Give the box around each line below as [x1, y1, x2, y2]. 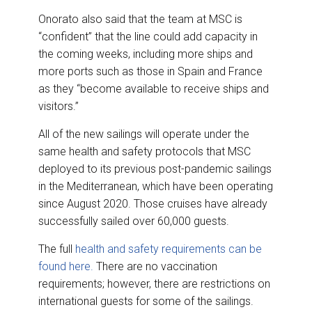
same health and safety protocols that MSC [38, 144, 251, 158]
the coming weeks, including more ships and [38, 47, 253, 61]
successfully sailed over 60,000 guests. [38, 214, 229, 228]
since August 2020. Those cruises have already [38, 196, 267, 210]
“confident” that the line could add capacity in [38, 29, 258, 43]
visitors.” [38, 99, 79, 113]
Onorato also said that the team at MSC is [38, 12, 242, 26]
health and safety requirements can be [75, 242, 262, 256]
